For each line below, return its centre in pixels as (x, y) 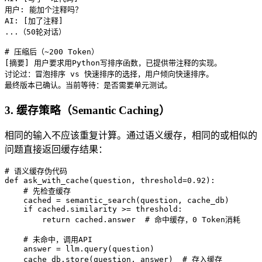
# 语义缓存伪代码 (36, 171)
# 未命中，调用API (49, 240)
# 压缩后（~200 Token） (52, 52)
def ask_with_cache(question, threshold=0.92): (110, 181)
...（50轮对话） (35, 32)
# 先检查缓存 (38, 191)
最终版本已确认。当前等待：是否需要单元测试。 (88, 85)
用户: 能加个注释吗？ (44, 10)
